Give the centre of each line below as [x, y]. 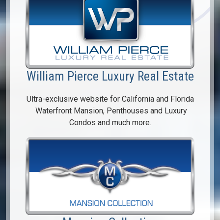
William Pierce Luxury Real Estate [110, 76]
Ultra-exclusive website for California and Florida [110, 99]
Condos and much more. [110, 123]
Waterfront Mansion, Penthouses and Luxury [110, 111]
